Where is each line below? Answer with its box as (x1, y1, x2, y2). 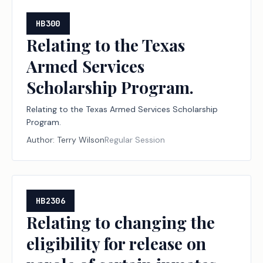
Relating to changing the (26, 211, 215, 233)
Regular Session (104, 134, 165, 145)
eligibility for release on (26, 232, 206, 254)
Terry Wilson (57, 134, 104, 145)
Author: (26, 134, 57, 145)
